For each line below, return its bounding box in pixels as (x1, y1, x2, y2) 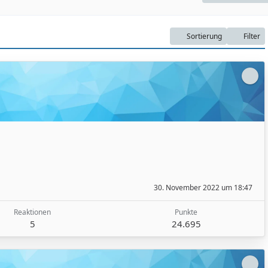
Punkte (175, 207, 197, 218)
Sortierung (187, 31, 222, 41)
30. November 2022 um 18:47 (154, 182, 252, 193)
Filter (243, 31, 260, 41)
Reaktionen (14, 207, 51, 218)
